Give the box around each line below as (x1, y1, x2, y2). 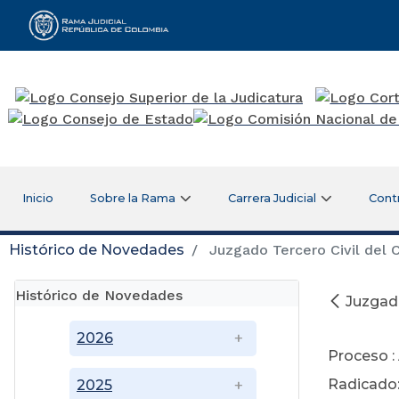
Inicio (21, 191, 53, 205)
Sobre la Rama (90, 191, 176, 205)
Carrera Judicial (228, 191, 317, 205)
